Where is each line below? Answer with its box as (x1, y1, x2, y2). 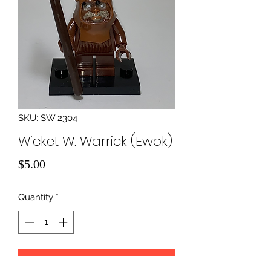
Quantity (18, 192, 53, 203)
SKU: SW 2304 (18, 113, 77, 123)
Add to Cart (73, 254, 120, 266)
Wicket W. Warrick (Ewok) (18, 132, 172, 151)
